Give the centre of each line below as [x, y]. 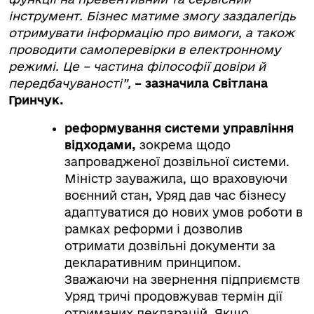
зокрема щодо [183, 145]
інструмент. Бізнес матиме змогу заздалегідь [152, 16]
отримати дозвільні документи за [170, 246]
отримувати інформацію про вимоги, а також [151, 33]
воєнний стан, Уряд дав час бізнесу [175, 195]
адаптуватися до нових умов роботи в [184, 212]
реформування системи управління [179, 128]
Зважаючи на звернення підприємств [182, 279]
